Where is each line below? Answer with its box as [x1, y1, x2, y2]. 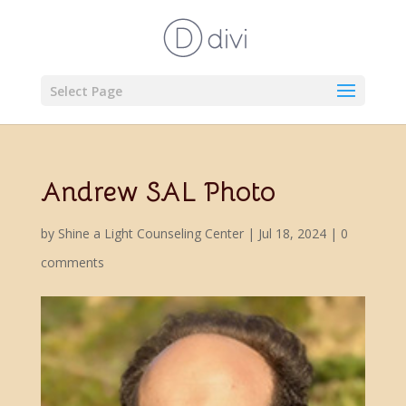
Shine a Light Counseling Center [57, 225, 244, 242]
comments [40, 254, 104, 271]
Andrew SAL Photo [40, 175, 275, 209]
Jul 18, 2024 [257, 225, 326, 242]
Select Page [49, 82, 122, 100]
